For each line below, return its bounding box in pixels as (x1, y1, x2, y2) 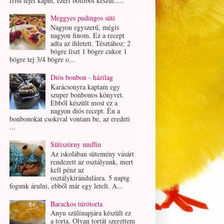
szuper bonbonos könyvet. (50, 89, 124, 99)
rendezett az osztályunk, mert (50, 156, 133, 166)
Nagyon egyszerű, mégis (50, 22, 119, 32)
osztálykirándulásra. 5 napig (50, 172, 130, 182)
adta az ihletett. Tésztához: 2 (50, 38, 131, 48)
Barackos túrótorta (50, 198, 103, 208)
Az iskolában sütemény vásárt (50, 148, 134, 158)
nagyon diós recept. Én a (50, 105, 120, 115)
